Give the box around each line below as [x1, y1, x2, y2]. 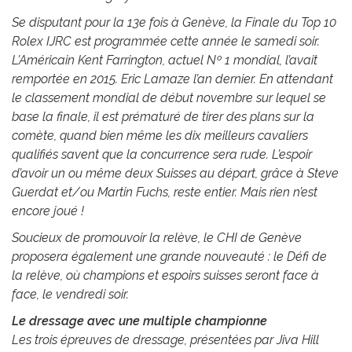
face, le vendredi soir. [12, 287, 129, 302]
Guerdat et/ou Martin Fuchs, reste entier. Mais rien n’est [12, 185, 317, 200]
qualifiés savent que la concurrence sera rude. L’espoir [12, 147, 312, 163]
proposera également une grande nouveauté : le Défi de [12, 249, 327, 265]
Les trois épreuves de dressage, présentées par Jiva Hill [12, 332, 319, 348]
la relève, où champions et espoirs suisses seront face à [12, 268, 319, 284]
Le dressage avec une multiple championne [12, 313, 267, 329]
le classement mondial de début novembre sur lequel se [12, 90, 326, 106]
